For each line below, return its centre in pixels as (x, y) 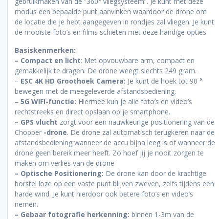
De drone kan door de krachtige (155, 173)
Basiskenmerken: (45, 50)
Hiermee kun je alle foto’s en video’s (135, 101)
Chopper (29, 132)
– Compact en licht (48, 60)
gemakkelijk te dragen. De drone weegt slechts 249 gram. (106, 70)
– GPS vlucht (36, 122)
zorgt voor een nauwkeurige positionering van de (136, 122)
